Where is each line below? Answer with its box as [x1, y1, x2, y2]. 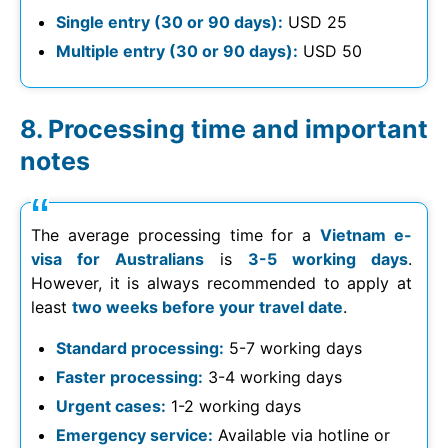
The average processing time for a [31, 224, 321, 245]
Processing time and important [48, 113, 428, 144]
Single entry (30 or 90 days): [56, 11, 283, 32]
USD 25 [283, 11, 347, 32]
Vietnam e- [320, 224, 413, 245]
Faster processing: [56, 366, 203, 387]
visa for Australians [31, 248, 204, 269]
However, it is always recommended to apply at [31, 272, 412, 293]
